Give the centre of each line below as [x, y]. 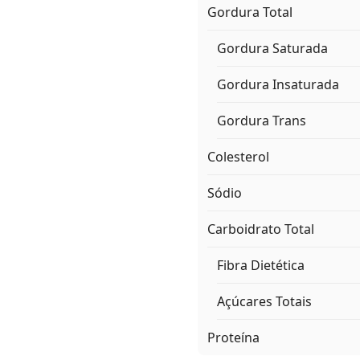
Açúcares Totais [264, 302]
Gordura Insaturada [278, 85]
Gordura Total [250, 12]
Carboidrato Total [261, 229]
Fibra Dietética [261, 266]
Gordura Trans [262, 121]
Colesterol [238, 157]
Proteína [233, 338]
